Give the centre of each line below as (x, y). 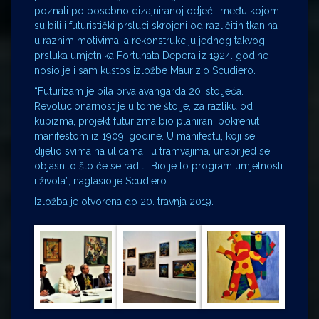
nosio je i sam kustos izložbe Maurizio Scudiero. (145, 71)
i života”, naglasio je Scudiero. (101, 181)
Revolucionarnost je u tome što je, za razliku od (143, 106)
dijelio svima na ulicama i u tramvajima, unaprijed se (152, 151)
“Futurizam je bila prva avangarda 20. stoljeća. (139, 91)
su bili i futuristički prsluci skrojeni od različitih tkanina (156, 26)
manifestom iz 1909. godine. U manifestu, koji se (145, 136)
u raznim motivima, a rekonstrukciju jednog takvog (150, 41)
